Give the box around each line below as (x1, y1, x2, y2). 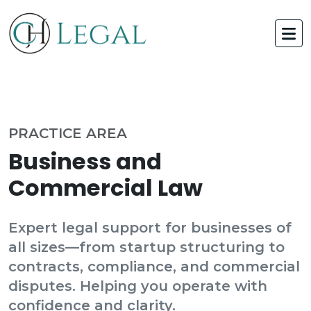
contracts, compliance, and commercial (8, 258, 300, 275)
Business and (8, 146, 162, 177)
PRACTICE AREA (8, 125, 127, 142)
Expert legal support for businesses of (8, 219, 292, 236)
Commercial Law (8, 172, 203, 203)
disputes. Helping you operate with (8, 278, 267, 294)
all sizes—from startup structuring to (8, 239, 285, 255)
